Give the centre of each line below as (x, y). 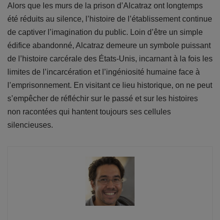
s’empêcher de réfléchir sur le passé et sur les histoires (103, 98)
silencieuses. (30, 125)
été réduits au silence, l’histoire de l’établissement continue (110, 19)
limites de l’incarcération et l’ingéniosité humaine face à (104, 72)
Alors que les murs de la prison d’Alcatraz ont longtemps (105, 5)
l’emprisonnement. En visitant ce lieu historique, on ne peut (110, 85)
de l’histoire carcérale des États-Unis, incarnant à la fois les (110, 58)
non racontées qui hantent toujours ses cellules (89, 111)
